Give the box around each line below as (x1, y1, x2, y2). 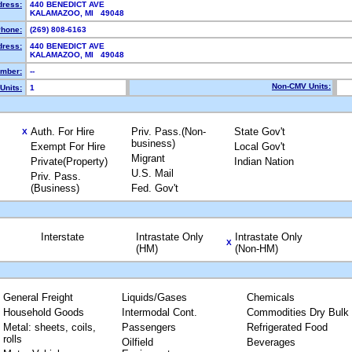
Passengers (121, 321, 176, 333)
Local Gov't (234, 141, 285, 152)
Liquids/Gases (121, 291, 187, 303)
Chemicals (246, 291, 295, 303)
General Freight (2, 291, 73, 303)
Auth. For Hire (31, 126, 94, 137)
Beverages (246, 336, 295, 348)
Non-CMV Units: (272, 82, 331, 90)
